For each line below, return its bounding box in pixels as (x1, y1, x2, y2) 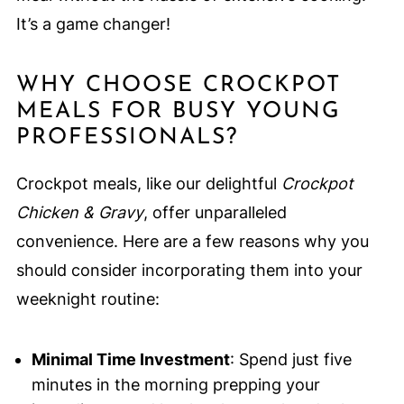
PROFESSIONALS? (15, 126, 238, 149)
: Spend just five (229, 350, 352, 369)
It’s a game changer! (15, 14, 170, 33)
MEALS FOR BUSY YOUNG (15, 100, 341, 123)
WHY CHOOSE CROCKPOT (15, 74, 341, 96)
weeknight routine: (15, 289, 160, 308)
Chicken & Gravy (15, 203, 143, 222)
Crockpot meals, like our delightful (15, 174, 281, 193)
